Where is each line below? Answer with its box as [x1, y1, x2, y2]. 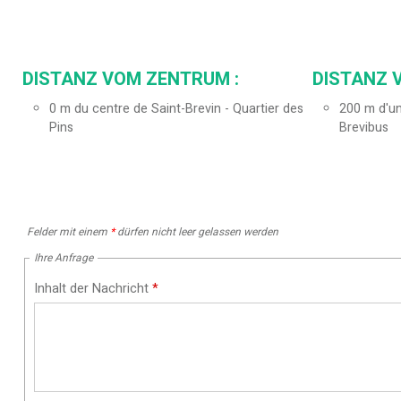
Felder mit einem [27, 224, 110, 241]
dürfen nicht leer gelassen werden [115, 224, 278, 241]
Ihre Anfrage [34, 250, 93, 267]
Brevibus [338, 118, 388, 138]
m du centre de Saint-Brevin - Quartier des [60, 99, 303, 119]
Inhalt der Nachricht [34, 279, 152, 299]
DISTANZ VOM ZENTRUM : [22, 66, 239, 93]
